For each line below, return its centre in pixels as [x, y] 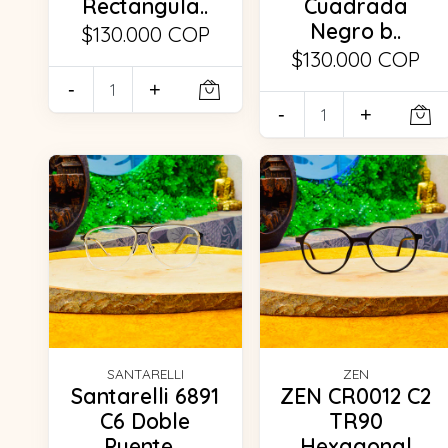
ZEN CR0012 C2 [356, 395]
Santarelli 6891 [145, 395]
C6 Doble [145, 420]
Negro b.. [356, 31]
